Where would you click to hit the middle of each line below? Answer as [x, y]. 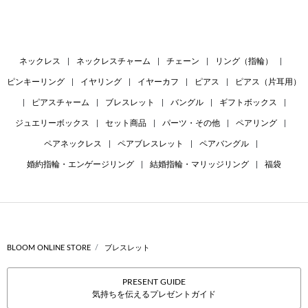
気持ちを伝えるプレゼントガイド [154, 295]
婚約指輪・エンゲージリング [80, 165]
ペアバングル [224, 144]
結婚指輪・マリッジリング [199, 165]
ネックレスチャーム [113, 62]
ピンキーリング [36, 82]
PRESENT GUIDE [154, 282]
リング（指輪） [244, 62]
